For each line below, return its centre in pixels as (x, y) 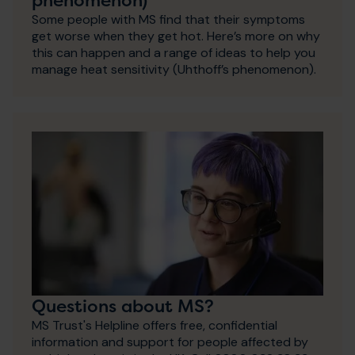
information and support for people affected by (170, 342)
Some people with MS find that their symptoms (168, 19)
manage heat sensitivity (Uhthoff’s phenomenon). (174, 69)
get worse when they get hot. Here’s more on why (176, 36)
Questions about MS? (123, 305)
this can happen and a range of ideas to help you (174, 52)
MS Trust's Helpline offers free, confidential (155, 325)
